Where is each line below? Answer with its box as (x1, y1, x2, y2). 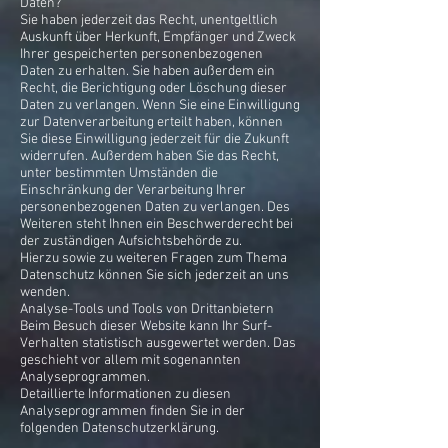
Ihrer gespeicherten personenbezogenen (20, 46, 263, 63)
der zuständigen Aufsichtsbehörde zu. (20, 233, 242, 250)
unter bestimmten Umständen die (20, 165, 218, 182)
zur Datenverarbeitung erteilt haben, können (20, 114, 283, 131)
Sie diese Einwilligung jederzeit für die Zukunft (20, 131, 289, 148)
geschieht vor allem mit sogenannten (20, 352, 241, 369)
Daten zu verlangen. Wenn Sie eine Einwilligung (20, 97, 300, 114)
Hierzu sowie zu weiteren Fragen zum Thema (20, 250, 287, 267)
